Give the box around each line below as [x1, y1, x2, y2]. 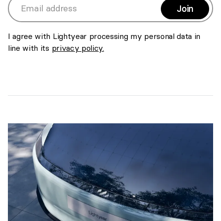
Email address [7, 8, 56, 19]
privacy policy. [51, 42, 104, 53]
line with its [8, 42, 49, 53]
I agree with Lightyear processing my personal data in [8, 31, 201, 41]
